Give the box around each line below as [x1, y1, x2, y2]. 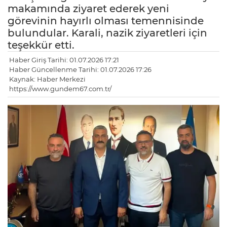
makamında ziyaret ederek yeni [8, 3, 169, 15]
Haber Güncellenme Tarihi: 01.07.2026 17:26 [9, 65, 152, 74]
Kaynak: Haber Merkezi [9, 75, 86, 84]
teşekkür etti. [8, 39, 74, 52]
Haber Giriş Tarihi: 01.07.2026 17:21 [9, 56, 119, 64]
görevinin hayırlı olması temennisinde [8, 15, 204, 27]
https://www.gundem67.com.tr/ [9, 85, 111, 93]
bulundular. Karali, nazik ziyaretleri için [8, 27, 207, 40]
